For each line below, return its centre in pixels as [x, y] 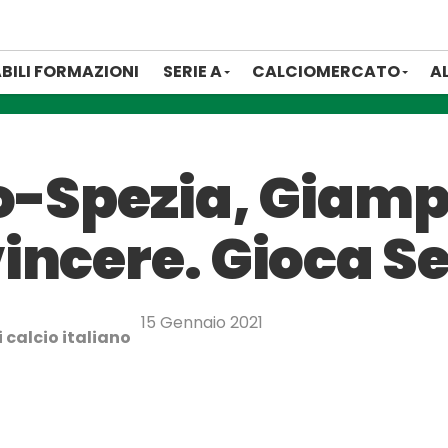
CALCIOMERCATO [326, 71]
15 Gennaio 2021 [202, 322]
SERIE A [192, 71]
